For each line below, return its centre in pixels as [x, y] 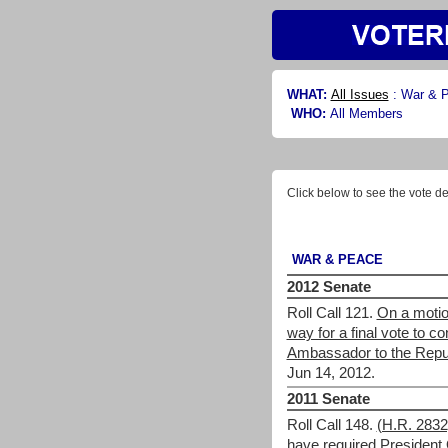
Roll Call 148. [329, 425]
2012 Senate [328, 286]
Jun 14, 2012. [330, 373]
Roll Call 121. [329, 313]
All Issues [359, 94]
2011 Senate [328, 398]
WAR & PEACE [337, 259]
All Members [366, 113]
